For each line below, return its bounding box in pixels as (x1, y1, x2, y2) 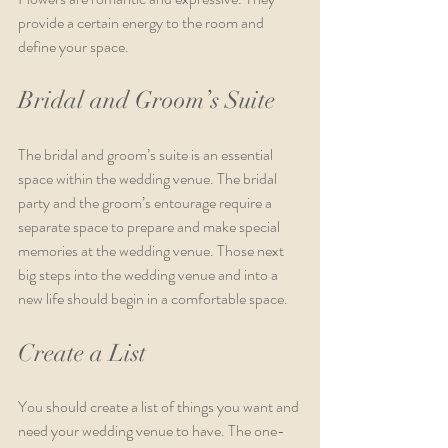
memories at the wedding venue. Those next (18, 238, 287, 262)
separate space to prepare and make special (18, 214, 283, 238)
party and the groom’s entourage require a (18, 190, 275, 214)
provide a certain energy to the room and (18, 10, 267, 34)
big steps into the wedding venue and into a (18, 262, 281, 286)
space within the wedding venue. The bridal (18, 166, 280, 190)
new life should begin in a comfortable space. (18, 286, 288, 310)
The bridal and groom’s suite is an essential (18, 142, 276, 166)
